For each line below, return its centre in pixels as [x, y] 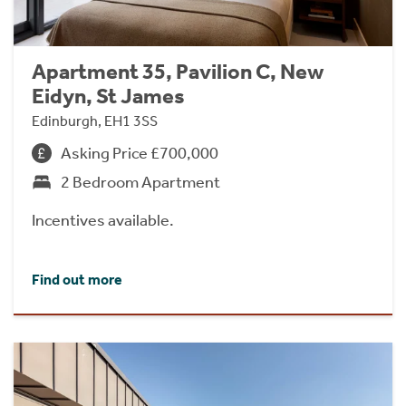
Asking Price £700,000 [140, 154]
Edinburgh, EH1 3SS [95, 121]
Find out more [77, 280]
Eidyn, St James [108, 97]
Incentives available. [103, 221]
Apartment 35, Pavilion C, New [178, 72]
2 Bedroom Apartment [140, 183]
